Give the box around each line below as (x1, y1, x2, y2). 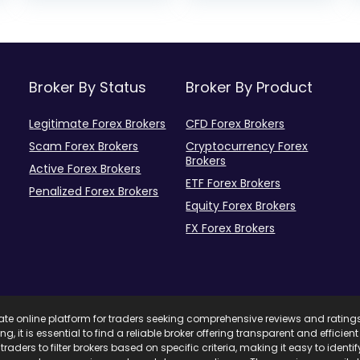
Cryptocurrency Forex (186, 138, 309, 154)
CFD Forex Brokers (186, 116, 285, 132)
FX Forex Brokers (186, 220, 276, 236)
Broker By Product (186, 77, 313, 97)
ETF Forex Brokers (186, 175, 281, 191)
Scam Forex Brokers (29, 138, 139, 154)
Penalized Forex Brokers (29, 183, 159, 199)
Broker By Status (29, 77, 147, 97)
